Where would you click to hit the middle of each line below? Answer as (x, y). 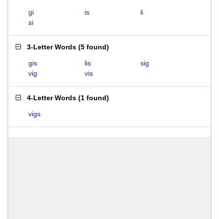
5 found (94, 47)
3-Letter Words (52, 47)
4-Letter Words (52, 98)
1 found (94, 98)
